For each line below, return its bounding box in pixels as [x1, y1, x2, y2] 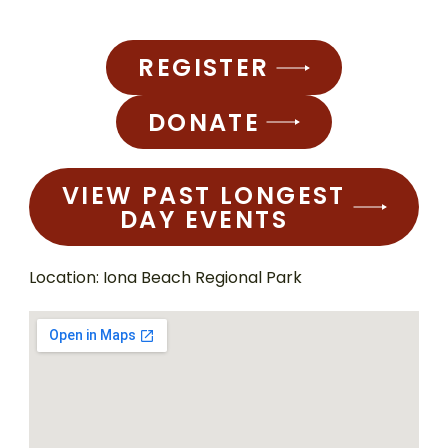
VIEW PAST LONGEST [62, 178, 346, 212]
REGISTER [138, 51, 270, 85]
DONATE [147, 105, 261, 139]
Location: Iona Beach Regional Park [29, 266, 303, 290]
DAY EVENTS [120, 202, 288, 236]
